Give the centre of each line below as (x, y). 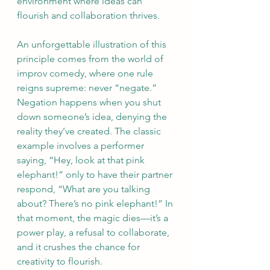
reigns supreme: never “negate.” (88, 88)
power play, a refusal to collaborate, (94, 232)
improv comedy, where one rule (86, 73)
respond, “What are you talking (85, 189)
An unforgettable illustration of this (93, 44)
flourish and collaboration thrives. (88, 15)
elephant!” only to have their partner (96, 174)
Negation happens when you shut (90, 102)
